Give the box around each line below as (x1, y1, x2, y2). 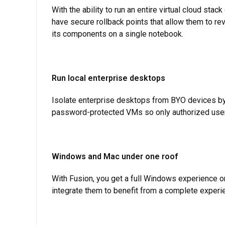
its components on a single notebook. (52, 29, 183, 39)
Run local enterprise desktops (52, 73, 165, 83)
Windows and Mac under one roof (52, 151, 178, 161)
